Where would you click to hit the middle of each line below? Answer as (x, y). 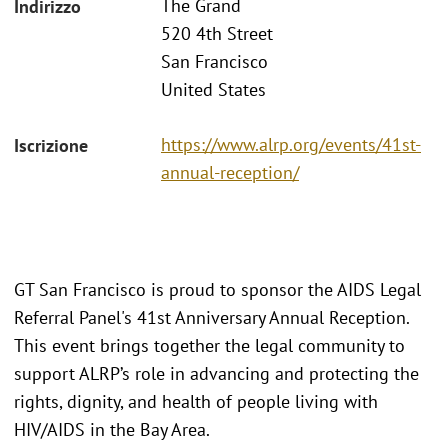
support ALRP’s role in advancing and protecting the (216, 373)
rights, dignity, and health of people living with (196, 401)
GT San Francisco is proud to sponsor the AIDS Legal (217, 289)
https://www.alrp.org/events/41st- (291, 144)
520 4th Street (217, 34)
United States (213, 90)
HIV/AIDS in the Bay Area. (112, 429)
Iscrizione (51, 145)
